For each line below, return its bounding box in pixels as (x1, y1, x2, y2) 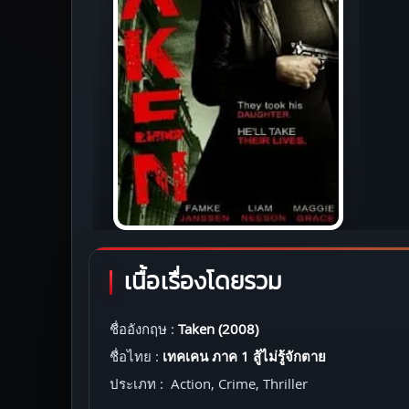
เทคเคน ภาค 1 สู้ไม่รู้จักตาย (163, 346, 326, 365)
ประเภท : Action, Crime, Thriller (110, 373, 308, 393)
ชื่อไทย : (110, 346, 163, 365)
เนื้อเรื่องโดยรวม (124, 269, 283, 294)
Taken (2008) (178, 319, 258, 338)
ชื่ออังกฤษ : (110, 319, 178, 338)
